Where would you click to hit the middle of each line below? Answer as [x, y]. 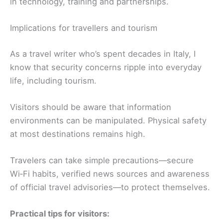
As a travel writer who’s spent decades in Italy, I [103, 54]
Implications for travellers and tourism [84, 28]
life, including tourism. [53, 80]
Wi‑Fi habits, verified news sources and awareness [110, 174]
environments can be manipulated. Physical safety [108, 120]
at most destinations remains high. [78, 134]
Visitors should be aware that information [91, 107]
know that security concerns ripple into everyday [106, 67]
